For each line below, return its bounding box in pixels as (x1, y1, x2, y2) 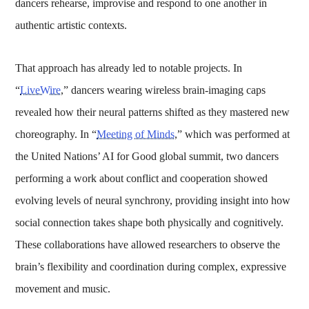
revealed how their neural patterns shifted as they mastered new (15, 106, 290, 118)
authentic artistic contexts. (15, 19, 128, 31)
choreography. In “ (15, 128, 97, 140)
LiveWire (20, 83, 61, 96)
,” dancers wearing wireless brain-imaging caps (61, 83, 266, 96)
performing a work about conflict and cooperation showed (15, 172, 268, 184)
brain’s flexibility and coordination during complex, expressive (15, 260, 287, 272)
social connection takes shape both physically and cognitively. (15, 216, 284, 228)
